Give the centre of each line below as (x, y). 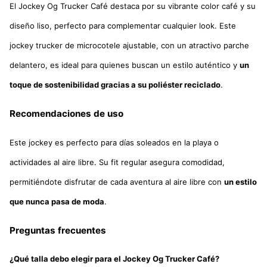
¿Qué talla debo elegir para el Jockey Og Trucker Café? (114, 259)
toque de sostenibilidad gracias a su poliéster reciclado (115, 85)
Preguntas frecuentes (58, 230)
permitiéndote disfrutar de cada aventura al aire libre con (117, 181)
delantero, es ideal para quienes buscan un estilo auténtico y (125, 65)
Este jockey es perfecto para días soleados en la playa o (114, 142)
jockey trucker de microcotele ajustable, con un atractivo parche (129, 46)
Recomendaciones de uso (66, 114)
